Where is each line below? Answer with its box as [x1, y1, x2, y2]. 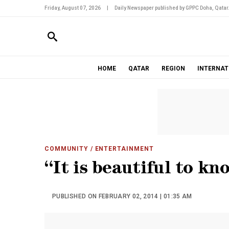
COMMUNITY [44, 145, 88, 152]
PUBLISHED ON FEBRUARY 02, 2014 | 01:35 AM [52, 193, 192, 200]
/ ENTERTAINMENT [88, 145, 154, 152]
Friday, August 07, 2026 [44, 5, 101, 11]
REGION [161, 65, 185, 72]
